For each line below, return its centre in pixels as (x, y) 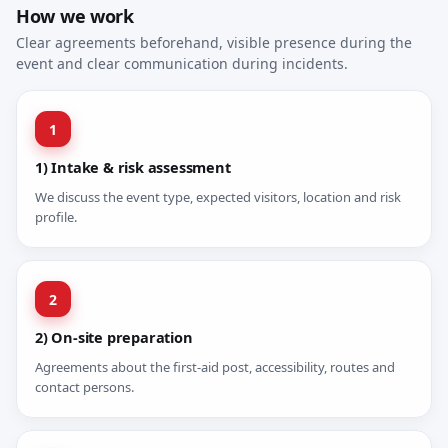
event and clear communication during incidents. (182, 63)
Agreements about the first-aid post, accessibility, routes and (215, 367)
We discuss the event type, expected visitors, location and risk (218, 197)
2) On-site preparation (114, 337)
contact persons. (84, 387)
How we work (75, 16)
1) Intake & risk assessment (133, 167)
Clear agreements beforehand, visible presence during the (214, 42)
